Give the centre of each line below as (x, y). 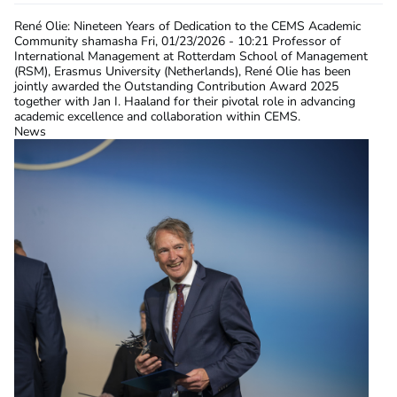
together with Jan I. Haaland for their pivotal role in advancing (185, 101)
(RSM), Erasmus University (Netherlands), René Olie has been (183, 71)
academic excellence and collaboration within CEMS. (157, 117)
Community (46, 41)
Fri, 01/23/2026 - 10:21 (205, 41)
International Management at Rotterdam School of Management (191, 56)
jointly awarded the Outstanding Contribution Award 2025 (176, 86)
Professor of (307, 41)
